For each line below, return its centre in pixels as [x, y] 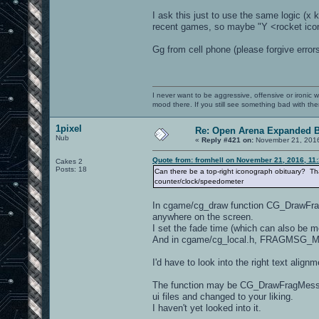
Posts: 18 [71, 169]
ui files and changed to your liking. [223, 296]
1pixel [69, 128]
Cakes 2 [69, 161]
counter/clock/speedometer [199, 181]
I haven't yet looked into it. [207, 308]
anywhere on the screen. [203, 216]
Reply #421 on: [228, 140]
